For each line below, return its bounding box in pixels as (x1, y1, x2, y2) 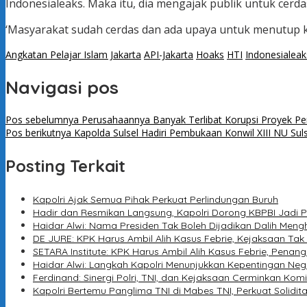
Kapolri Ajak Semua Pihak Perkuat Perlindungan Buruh (33, 193, 278, 206)
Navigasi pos (5, 75, 119, 99)
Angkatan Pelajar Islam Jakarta (5, 48, 141, 62)
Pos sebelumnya (5, 113, 79, 127)
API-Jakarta (144, 48, 193, 62)
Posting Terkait (5, 156, 125, 177)
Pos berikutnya (5, 126, 71, 140)
